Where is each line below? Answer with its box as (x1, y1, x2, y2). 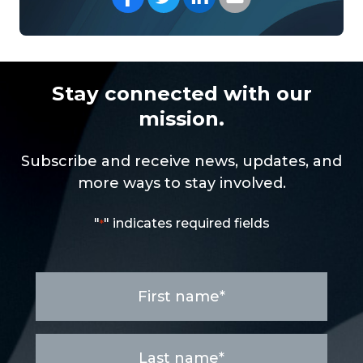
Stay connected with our (51, 80, 312, 105)
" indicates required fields (103, 215, 270, 231)
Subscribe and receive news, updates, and (21, 152, 342, 170)
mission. (139, 105, 224, 130)
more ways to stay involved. (77, 173, 286, 192)
